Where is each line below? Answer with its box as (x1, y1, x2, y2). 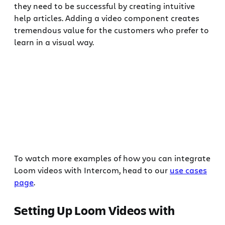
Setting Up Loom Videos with (14, 202, 175, 219)
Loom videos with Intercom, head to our (14, 165, 170, 176)
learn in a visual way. (14, 36, 94, 47)
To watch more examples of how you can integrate (14, 153, 210, 164)
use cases (170, 165, 207, 176)
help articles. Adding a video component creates (14, 12, 199, 23)
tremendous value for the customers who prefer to (14, 24, 209, 35)
